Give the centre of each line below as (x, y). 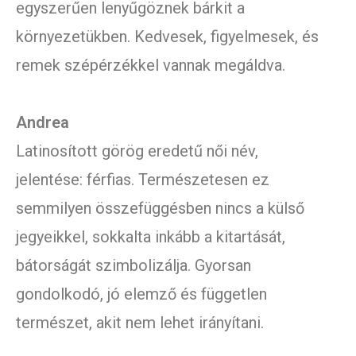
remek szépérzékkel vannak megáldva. (151, 66)
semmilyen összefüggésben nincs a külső (160, 209)
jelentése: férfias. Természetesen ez (143, 180)
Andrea (43, 123)
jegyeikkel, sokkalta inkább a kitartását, (151, 237)
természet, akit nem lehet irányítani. (140, 323)
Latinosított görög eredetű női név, (137, 151)
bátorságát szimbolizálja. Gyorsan (133, 266)
